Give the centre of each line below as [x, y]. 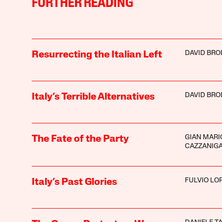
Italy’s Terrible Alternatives [93, 97]
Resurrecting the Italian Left [97, 55]
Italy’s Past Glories [74, 182]
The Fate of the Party [80, 139]
